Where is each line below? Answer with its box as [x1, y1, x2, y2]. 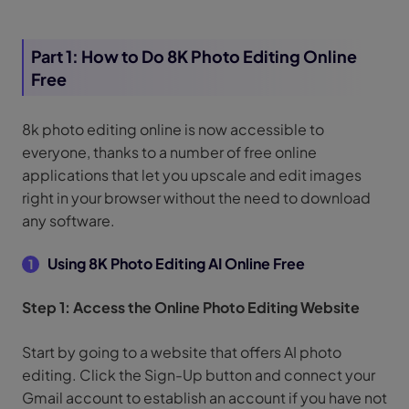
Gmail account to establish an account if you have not [22, 388, 387, 407]
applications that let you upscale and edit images [22, 165, 362, 184]
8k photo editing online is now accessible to [22, 120, 324, 139]
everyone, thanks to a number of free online [22, 142, 317, 162]
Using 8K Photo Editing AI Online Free [47, 254, 305, 273]
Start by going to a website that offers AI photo [22, 342, 341, 362]
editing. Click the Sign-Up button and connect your [22, 365, 375, 384]
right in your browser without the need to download [22, 188, 371, 207]
